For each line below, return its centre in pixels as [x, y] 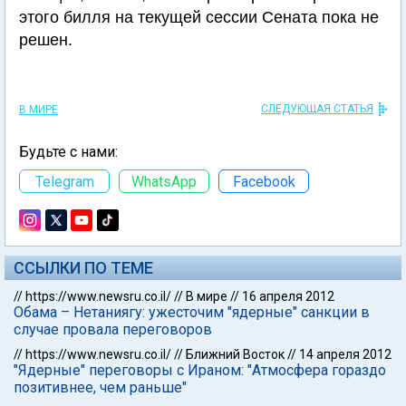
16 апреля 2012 [288, 296]
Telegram [64, 181]
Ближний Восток [235, 354]
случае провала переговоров [113, 329]
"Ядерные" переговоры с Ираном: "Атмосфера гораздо [200, 370]
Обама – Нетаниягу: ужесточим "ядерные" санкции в [192, 312]
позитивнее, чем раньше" [100, 387]
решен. [46, 40]
